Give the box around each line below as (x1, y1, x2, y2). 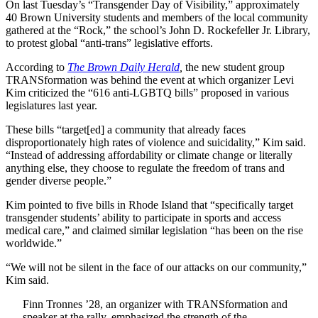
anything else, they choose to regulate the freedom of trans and (6, 161, 285, 174)
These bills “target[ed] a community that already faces (6, 123, 246, 136)
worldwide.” (6, 236, 62, 249)
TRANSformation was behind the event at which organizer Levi (6, 73, 294, 86)
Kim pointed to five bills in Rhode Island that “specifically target (6, 198, 293, 211)
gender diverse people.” (6, 174, 111, 187)
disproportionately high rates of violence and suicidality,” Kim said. (6, 136, 306, 148)
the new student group (185, 60, 285, 73)
